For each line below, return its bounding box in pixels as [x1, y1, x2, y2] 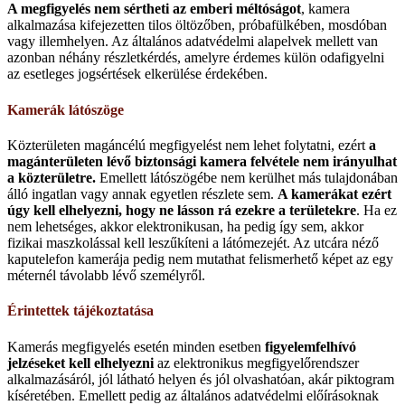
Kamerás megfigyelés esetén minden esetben [7, 338, 261, 354]
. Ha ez [356, 202, 397, 218]
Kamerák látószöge [7, 101, 124, 118]
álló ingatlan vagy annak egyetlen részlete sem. [7, 185, 278, 202]
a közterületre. [7, 169, 96, 185]
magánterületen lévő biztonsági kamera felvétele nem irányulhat [7, 153, 397, 169]
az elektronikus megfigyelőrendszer [154, 354, 359, 371]
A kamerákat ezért [278, 185, 391, 202]
